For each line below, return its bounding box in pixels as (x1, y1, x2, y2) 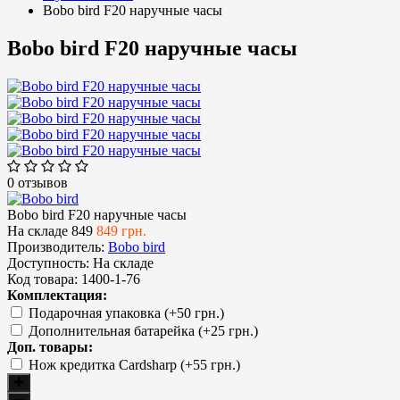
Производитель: (7, 238, 104, 254)
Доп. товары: (7, 338, 93, 354)
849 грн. (96, 222, 146, 238)
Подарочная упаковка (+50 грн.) (29, 304, 224, 321)
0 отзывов (7, 174, 68, 190)
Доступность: (7, 254, 89, 271)
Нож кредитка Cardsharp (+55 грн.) (29, 356, 240, 372)
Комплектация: (7, 287, 107, 303)
